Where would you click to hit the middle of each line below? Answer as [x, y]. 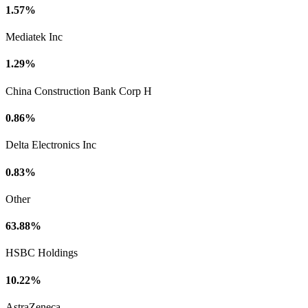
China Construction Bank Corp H [79, 91]
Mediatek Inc [34, 37]
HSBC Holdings [42, 253]
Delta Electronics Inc [51, 145]
